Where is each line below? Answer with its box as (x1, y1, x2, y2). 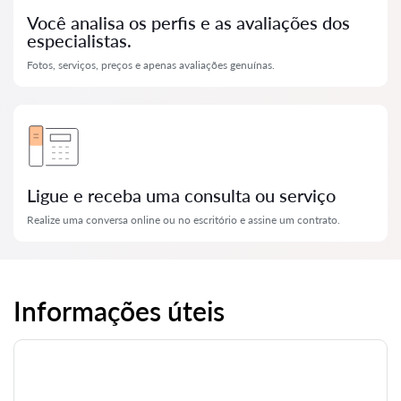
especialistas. (27, 30, 132, 51)
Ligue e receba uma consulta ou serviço (27, 184, 336, 206)
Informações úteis (13, 294, 225, 327)
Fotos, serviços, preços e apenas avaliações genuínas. (27, 58, 275, 72)
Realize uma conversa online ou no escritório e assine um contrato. (27, 213, 340, 226)
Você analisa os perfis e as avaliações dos (27, 12, 350, 33)
